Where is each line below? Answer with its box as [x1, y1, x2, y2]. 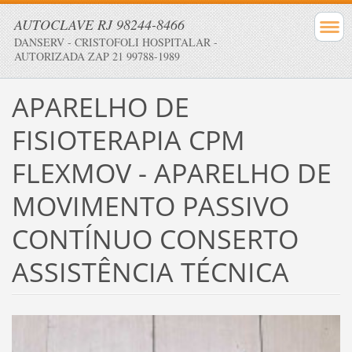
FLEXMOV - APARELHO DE [11, 154, 332, 191]
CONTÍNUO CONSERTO [11, 220, 299, 257]
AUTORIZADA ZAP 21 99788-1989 [14, 49, 180, 64]
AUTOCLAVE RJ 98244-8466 [14, 15, 185, 34]
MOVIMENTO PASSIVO [11, 187, 289, 224]
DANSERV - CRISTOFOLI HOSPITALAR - [14, 35, 218, 49]
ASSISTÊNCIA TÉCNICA [11, 253, 289, 290]
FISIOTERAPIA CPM [11, 121, 245, 158]
